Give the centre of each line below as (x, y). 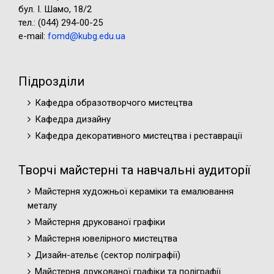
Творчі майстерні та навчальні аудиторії (134, 170)
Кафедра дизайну (73, 119)
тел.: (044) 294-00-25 (61, 23)
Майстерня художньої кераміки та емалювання (134, 191)
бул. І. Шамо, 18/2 (55, 9)
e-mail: (33, 36)
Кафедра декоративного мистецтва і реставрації (139, 136)
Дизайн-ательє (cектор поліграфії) (108, 255)
